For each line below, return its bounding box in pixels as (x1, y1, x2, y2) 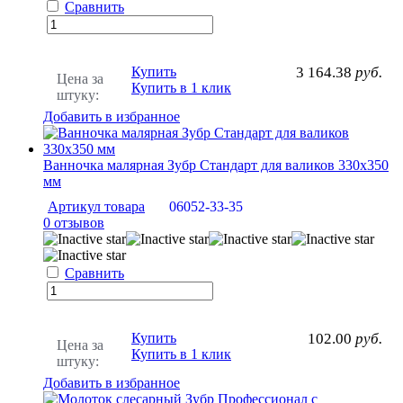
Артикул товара (48, 198, 145, 214)
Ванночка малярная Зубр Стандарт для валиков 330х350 (43, 157, 389, 173)
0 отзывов (43, 214, 104, 230)
